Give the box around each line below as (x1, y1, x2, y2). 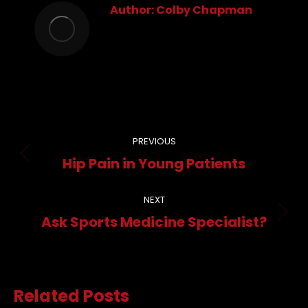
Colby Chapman (154, 2, 252, 18)
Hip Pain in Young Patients (63, 154, 245, 173)
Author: (110, 2, 154, 18)
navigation (13, 143, 146, 176)
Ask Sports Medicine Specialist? (41, 212, 267, 232)
